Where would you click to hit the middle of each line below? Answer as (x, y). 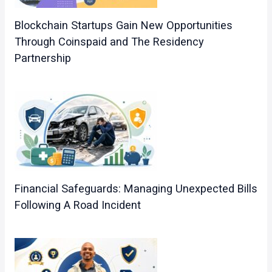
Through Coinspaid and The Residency (109, 42)
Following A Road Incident (77, 205)
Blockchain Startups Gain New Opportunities (123, 25)
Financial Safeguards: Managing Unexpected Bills (136, 189)
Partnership (42, 58)
